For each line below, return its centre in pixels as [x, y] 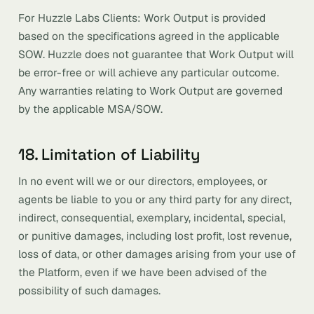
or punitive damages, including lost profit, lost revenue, [155, 236]
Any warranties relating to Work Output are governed [150, 91]
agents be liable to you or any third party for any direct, [155, 199]
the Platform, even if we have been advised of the [143, 272]
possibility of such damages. [89, 291]
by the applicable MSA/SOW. [90, 109]
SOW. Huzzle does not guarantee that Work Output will [156, 54]
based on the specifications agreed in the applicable [149, 36]
